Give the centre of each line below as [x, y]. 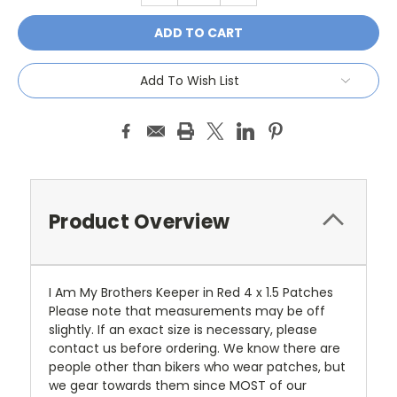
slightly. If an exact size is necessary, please [183, 330]
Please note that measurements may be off [187, 311]
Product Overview [139, 222]
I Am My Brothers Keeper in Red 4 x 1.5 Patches [191, 292]
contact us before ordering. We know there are [195, 348]
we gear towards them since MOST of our [178, 385]
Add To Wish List [190, 81]
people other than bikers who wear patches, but [197, 367]
